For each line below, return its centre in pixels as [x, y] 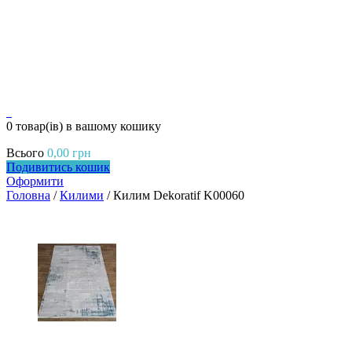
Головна [28, 195]
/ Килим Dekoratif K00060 [174, 195]
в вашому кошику [112, 126]
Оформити [35, 181]
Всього [25, 153]
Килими [82, 195]
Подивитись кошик [58, 167]
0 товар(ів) [35, 126]
